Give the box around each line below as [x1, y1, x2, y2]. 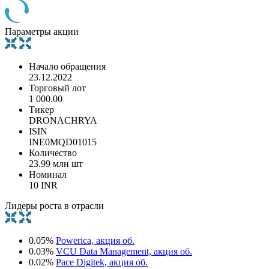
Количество [29, 147, 77, 158]
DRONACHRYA [29, 115, 97, 125]
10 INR [29, 180, 58, 190]
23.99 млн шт [29, 158, 83, 169]
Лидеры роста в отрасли [5, 200, 104, 211]
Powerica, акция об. [56, 235, 134, 246]
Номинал [29, 169, 67, 180]
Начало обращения [29, 61, 106, 71]
